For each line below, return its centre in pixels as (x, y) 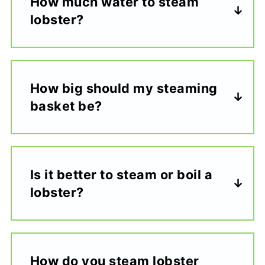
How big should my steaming (124, 88)
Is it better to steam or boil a (121, 174)
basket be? (66, 106)
